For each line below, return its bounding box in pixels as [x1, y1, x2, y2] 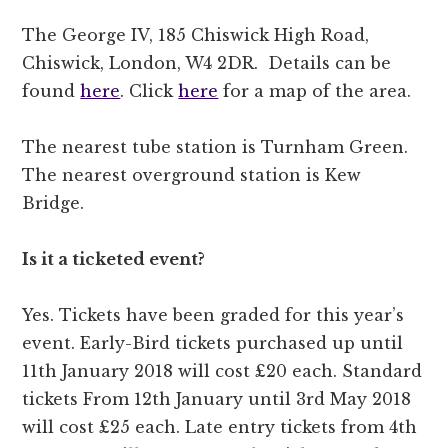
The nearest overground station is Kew [22, 165, 362, 186]
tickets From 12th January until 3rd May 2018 [22, 389, 412, 410]
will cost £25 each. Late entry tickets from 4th [22, 417, 418, 438]
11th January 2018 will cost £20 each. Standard [22, 361, 423, 382]
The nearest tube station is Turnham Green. [22, 137, 409, 158]
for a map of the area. [218, 81, 412, 102]
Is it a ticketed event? [22, 249, 206, 270]
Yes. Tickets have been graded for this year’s [22, 305, 405, 326]
